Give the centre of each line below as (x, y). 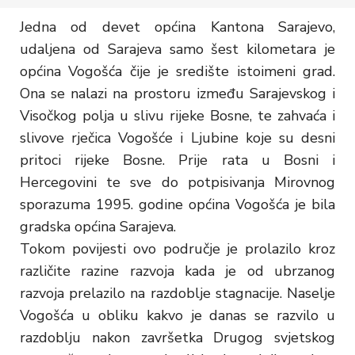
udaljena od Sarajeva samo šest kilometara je (177, 49)
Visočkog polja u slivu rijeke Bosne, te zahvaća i (177, 116)
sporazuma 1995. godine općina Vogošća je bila (177, 204)
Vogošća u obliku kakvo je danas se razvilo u (177, 315)
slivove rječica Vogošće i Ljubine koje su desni (177, 138)
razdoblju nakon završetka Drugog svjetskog (177, 338)
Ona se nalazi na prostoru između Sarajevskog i (177, 94)
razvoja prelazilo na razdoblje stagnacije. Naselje (177, 293)
